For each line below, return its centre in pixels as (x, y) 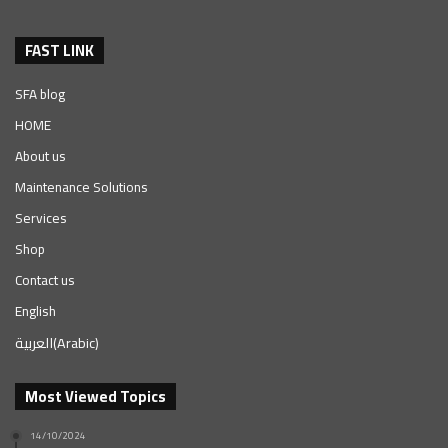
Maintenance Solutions (81, 187)
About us (40, 156)
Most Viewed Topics (95, 397)
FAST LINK (59, 51)
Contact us (45, 280)
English (35, 311)
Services (41, 218)
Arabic (76, 343)
